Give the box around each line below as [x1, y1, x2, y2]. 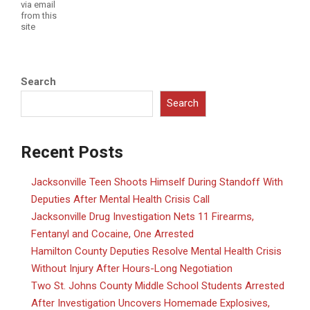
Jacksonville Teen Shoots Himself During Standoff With [31, 175, 283, 188]
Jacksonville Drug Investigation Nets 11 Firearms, [31, 210, 254, 223]
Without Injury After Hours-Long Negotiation [31, 262, 232, 275]
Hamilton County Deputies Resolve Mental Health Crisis [31, 244, 282, 257]
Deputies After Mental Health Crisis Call [31, 192, 210, 206]
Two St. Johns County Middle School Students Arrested [31, 279, 284, 292]
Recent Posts [21, 142, 123, 162]
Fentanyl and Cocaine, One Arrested [31, 227, 194, 240]
